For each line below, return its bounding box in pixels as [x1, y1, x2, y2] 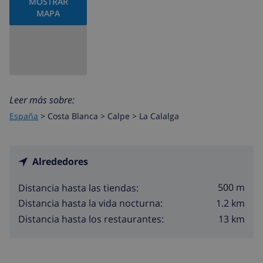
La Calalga [139, 110, 179, 122]
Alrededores [32, 154, 88, 168]
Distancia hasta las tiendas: [18, 181, 139, 194]
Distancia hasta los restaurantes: [18, 213, 164, 226]
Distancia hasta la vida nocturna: [18, 197, 163, 210]
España [9, 110, 38, 122]
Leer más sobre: [9, 93, 75, 106]
